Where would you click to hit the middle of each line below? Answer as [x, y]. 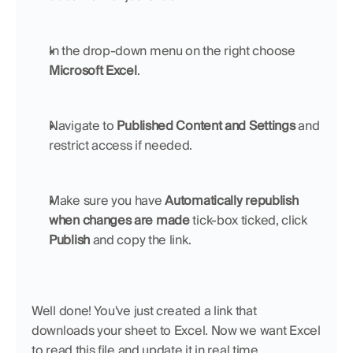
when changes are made [121, 220]
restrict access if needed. [121, 145]
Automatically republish [232, 200]
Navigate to [83, 125]
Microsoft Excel [93, 70]
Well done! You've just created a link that [144, 310]
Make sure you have [107, 200]
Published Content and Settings [208, 125]
